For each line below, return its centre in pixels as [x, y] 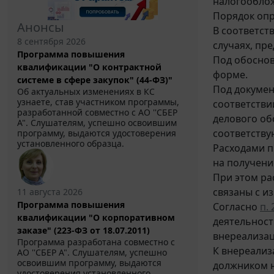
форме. [230, 75]
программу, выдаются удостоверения [97, 133]
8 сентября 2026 [51, 42]
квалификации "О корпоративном [96, 218]
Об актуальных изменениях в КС [86, 92]
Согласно [236, 207]
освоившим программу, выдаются [89, 263]
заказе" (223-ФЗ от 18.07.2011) [83, 231]
